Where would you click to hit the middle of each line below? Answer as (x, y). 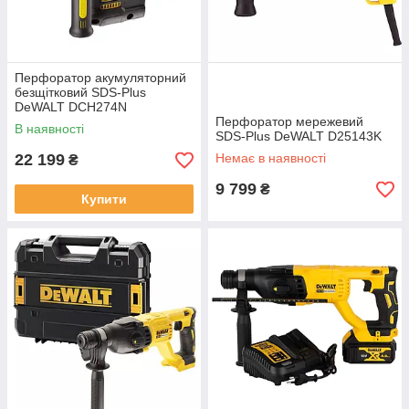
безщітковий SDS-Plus (80, 92)
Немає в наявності (271, 158)
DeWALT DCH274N (71, 107)
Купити (104, 199)
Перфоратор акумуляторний (100, 78)
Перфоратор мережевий (289, 121)
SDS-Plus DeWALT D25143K (299, 136)
